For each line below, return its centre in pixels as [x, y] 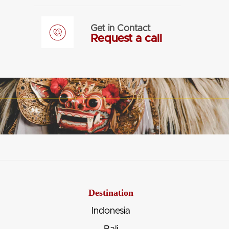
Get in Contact [120, 28]
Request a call [126, 39]
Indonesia [111, 211]
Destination [111, 192]
